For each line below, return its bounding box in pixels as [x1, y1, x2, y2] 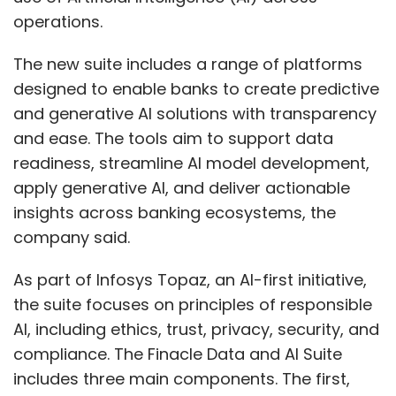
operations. [13, 11, 107, 33]
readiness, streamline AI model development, [13, 152, 369, 174]
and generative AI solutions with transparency [13, 103, 377, 125]
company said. [13, 226, 134, 248]
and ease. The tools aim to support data [13, 127, 333, 149]
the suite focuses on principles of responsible [13, 293, 372, 316]
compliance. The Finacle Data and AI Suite [13, 343, 342, 365]
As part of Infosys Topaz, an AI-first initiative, [13, 269, 367, 291]
